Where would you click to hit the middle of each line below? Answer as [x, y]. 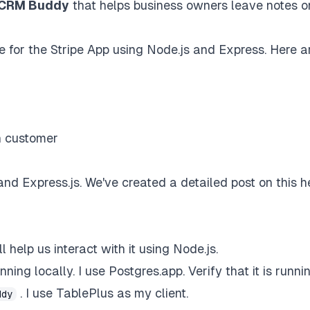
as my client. [151, 293]
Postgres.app [146, 271]
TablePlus [85, 293]
